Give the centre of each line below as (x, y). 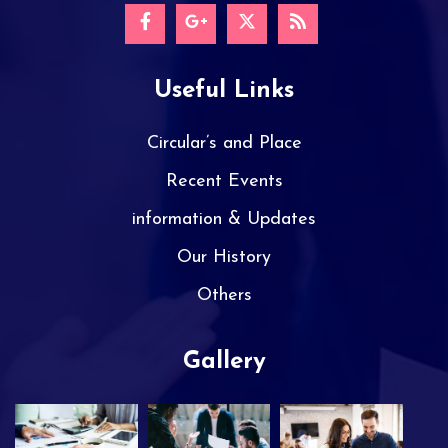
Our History (224, 257)
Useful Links (224, 91)
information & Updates (224, 219)
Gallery (224, 362)
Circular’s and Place (224, 143)
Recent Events (224, 181)
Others (224, 295)
